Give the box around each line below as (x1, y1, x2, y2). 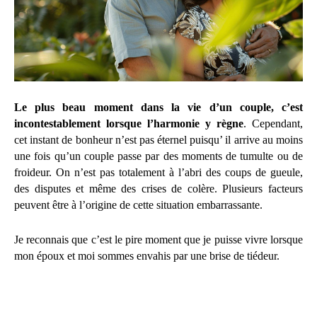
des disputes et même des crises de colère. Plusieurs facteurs (14, 182, 303, 195)
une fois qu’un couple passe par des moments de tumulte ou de (14, 149, 303, 162)
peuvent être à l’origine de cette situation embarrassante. (14, 198, 263, 211)
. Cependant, (243, 117, 303, 129)
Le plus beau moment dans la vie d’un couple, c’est (14, 100, 303, 113)
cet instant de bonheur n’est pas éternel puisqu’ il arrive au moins (14, 133, 303, 146)
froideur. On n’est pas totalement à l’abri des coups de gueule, (14, 166, 303, 178)
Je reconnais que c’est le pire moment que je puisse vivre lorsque (14, 233, 303, 246)
